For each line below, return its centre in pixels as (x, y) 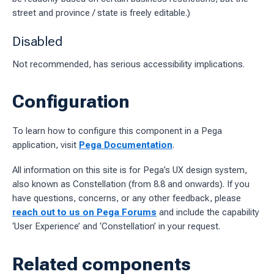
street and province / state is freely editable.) (101, 13)
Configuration (71, 102)
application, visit (46, 145)
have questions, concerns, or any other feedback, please (127, 198)
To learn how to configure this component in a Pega (117, 131)
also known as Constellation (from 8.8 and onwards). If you (131, 184)
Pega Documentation (126, 145)
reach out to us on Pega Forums (84, 213)
